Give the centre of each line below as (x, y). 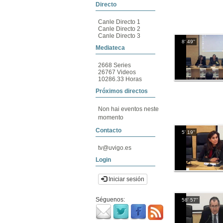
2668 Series (114, 65)
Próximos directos (122, 91)
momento (111, 117)
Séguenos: (110, 200)
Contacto (109, 130)
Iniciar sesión (126, 179)
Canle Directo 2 (119, 29)
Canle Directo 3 (119, 36)
